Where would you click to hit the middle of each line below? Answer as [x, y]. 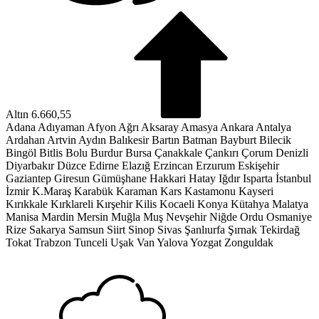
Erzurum [215, 165]
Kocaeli [177, 204]
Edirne [104, 165]
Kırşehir [114, 204]
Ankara [237, 127]
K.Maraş [52, 191]
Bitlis [51, 152]
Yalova [172, 242]
